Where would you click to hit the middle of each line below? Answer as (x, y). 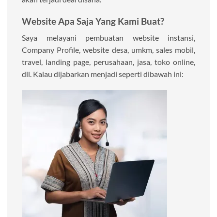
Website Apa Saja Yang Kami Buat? (93, 21)
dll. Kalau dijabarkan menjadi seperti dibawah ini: (103, 74)
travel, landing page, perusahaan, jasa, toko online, (108, 62)
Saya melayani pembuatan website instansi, (108, 38)
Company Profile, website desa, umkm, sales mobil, (108, 50)
